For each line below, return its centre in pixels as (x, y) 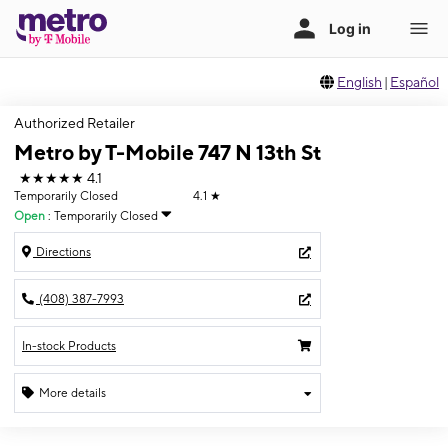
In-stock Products (69, 345)
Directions (62, 251)
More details (72, 392)
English (360, 82)
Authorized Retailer (74, 123)
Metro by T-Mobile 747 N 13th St (167, 153)
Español (415, 82)
